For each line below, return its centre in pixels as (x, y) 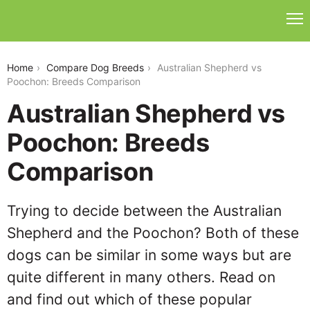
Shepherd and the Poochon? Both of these (153, 233)
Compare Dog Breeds (95, 67)
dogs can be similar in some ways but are (149, 255)
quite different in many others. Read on (141, 277)
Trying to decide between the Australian (144, 211)
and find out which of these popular (129, 299)
